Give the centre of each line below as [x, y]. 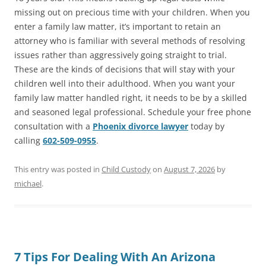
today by [206, 126]
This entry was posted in [58, 169]
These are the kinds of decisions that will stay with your [125, 69]
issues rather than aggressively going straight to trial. [121, 55]
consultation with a [53, 126]
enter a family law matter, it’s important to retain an [118, 26]
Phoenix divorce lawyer [140, 126]
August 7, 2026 [189, 169]
